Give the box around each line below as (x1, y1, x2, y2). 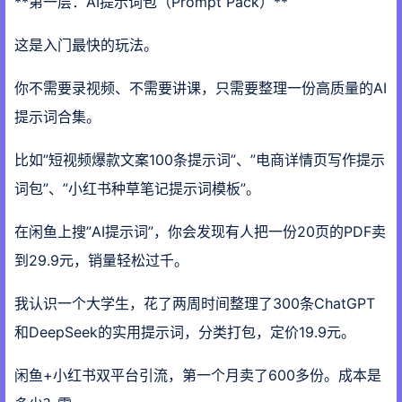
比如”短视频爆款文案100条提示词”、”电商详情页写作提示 (14, 151, 385, 169)
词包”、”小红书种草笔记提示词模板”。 (14, 179, 260, 197)
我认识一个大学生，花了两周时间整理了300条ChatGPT (14, 294, 375, 312)
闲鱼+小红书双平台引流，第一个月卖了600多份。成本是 (14, 366, 381, 384)
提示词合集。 (14, 108, 100, 126)
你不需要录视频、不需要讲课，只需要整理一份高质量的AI (14, 79, 387, 97)
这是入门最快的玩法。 (14, 36, 158, 54)
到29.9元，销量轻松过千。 (14, 251, 188, 269)
